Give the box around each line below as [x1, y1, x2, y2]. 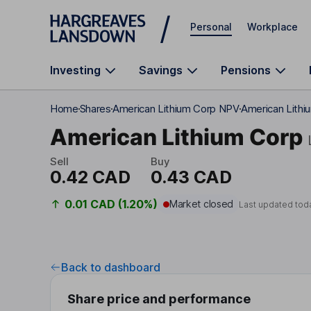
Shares [79, 102, 111, 115]
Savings [139, 63, 183, 77]
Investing [50, 63, 101, 77]
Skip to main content [50, 11, 150, 23]
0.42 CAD [50, 167, 131, 187]
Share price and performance [67, 292, 251, 306]
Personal [190, 20, 232, 33]
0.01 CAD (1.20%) [64, 197, 158, 211]
